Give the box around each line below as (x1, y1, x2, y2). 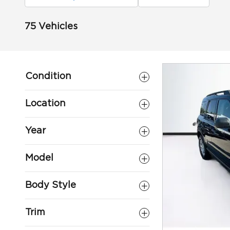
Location (25, 99, 66, 108)
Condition (25, 72, 71, 81)
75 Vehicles (25, 22, 78, 31)
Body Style (25, 181, 76, 190)
